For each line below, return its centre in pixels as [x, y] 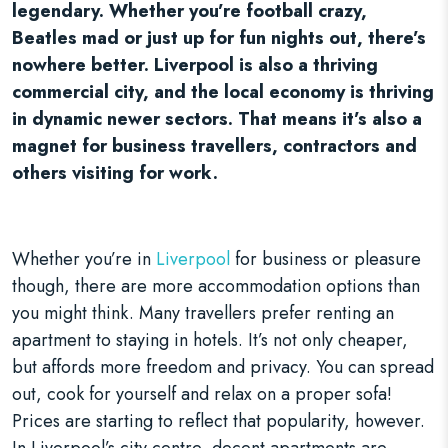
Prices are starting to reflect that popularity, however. [218, 421]
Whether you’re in [84, 259]
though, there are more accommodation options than [216, 286]
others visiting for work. [115, 173]
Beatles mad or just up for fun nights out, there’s [219, 38]
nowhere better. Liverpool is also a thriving [195, 65]
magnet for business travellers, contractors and [214, 146]
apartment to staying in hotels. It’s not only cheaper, [210, 340]
